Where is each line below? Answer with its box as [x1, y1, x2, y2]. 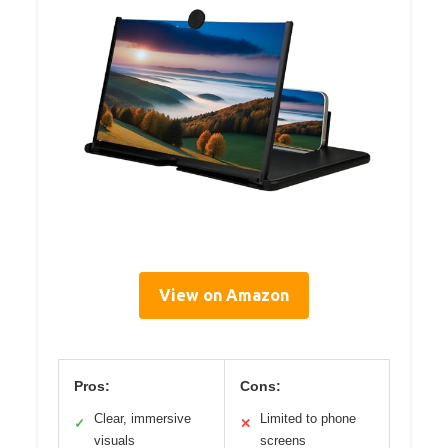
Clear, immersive [94, 411, 191, 427]
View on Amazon [159, 286, 289, 305]
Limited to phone [259, 411, 356, 427]
